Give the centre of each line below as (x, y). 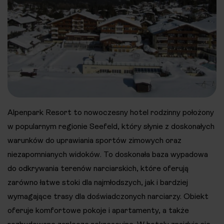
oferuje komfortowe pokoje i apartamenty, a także (98, 210)
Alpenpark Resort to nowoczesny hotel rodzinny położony (111, 112)
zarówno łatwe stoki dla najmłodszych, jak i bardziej (98, 182)
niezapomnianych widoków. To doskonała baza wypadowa (108, 154)
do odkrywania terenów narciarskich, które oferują (98, 168)
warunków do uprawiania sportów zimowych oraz (94, 140)
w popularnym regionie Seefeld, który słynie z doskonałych (111, 126)
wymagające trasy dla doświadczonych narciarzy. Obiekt (108, 196)
